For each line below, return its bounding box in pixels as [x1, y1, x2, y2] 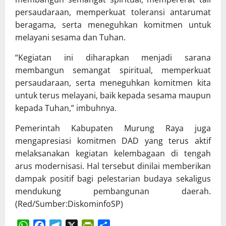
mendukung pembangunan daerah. [15, 186, 211, 197]
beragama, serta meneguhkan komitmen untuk [15, 19, 211, 31]
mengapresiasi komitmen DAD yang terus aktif [15, 135, 211, 147]
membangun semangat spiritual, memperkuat [15, 65, 211, 76]
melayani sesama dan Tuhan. [15, 32, 126, 43]
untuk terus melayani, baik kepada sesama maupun [15, 90, 211, 101]
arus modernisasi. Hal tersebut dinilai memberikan [15, 160, 211, 172]
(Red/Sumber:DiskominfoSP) [15, 198, 123, 210]
